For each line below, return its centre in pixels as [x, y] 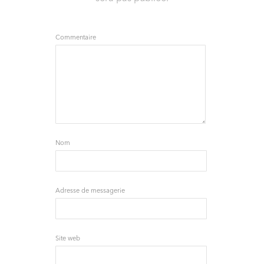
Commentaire [76, 38]
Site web [68, 239]
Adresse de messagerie [90, 192]
